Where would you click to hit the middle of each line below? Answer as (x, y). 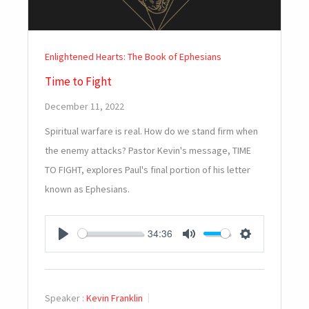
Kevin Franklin (114, 298)
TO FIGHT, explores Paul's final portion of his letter (148, 169)
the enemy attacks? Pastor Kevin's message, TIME (148, 150)
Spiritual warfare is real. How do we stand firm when (151, 131)
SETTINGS (274, 249)
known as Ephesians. (87, 189)
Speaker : (64, 298)
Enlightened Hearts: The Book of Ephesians (133, 56)
